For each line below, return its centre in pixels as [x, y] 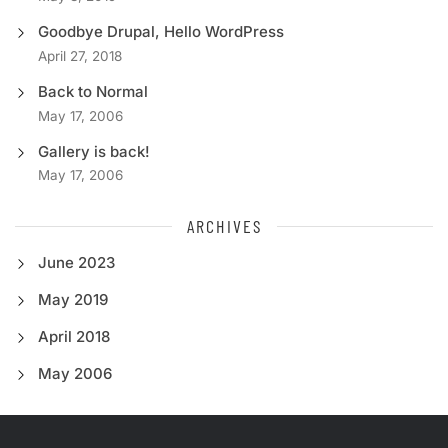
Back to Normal [92, 92]
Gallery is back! [93, 151]
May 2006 [74, 374]
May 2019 [72, 300]
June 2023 [76, 263]
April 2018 [73, 337]
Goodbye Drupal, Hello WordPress [160, 32]
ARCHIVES [224, 226]
